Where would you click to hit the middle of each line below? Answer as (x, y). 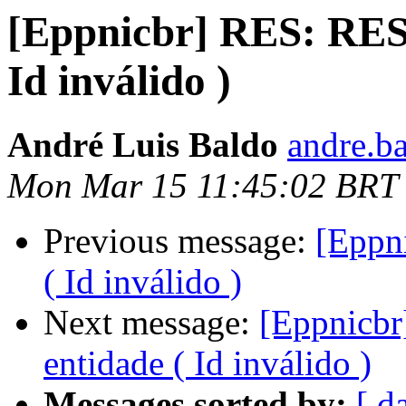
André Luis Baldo (143, 145)
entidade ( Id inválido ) (208, 363)
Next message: (151, 323)
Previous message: (179, 241)
